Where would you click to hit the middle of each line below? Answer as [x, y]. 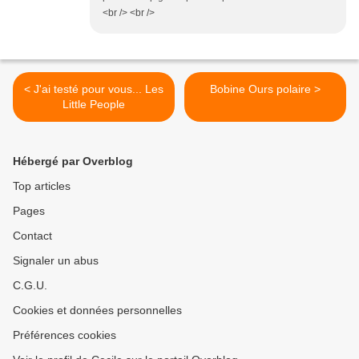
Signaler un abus [56, 261]
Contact [32, 236]
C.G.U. [30, 286]
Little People [94, 105]
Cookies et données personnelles [97, 311]
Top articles [42, 186]
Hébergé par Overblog [73, 161]
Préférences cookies [65, 335]
